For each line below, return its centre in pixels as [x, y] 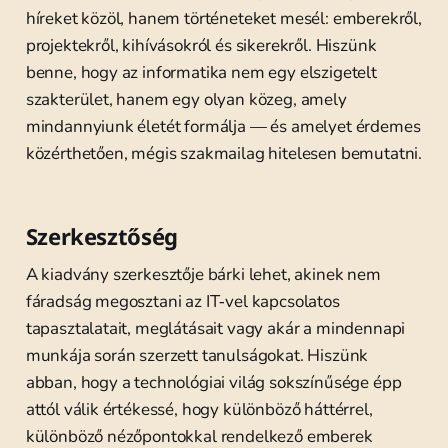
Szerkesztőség [101, 236]
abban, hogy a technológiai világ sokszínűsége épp [213, 382]
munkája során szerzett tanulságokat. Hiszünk [197, 355]
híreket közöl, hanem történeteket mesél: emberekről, [223, 18]
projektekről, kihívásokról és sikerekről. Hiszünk [201, 45]
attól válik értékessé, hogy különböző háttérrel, [199, 409]
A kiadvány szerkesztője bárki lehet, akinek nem [203, 274]
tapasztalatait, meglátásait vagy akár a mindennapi [215, 328]
